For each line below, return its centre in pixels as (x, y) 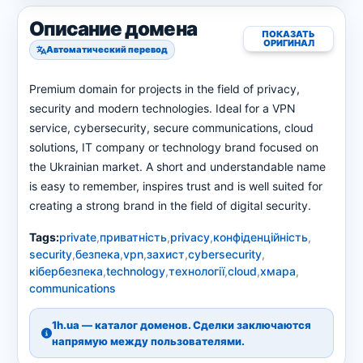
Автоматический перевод (107, 49)
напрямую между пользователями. (148, 341)
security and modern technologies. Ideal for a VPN (162, 108)
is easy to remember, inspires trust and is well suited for (176, 186)
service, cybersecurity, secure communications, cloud (171, 128)
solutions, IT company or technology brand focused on (174, 147)
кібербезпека (66, 271)
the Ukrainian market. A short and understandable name (177, 167)
